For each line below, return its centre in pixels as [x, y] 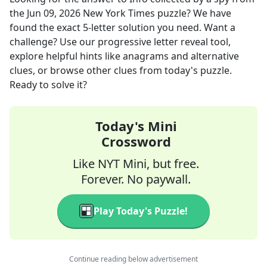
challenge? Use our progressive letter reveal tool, [120, 42]
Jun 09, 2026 [54, 13]
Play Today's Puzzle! [141, 211]
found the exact [46, 27]
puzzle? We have [193, 13]
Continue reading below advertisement [133, 259]
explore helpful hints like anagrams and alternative [124, 56]
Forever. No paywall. [136, 179]
